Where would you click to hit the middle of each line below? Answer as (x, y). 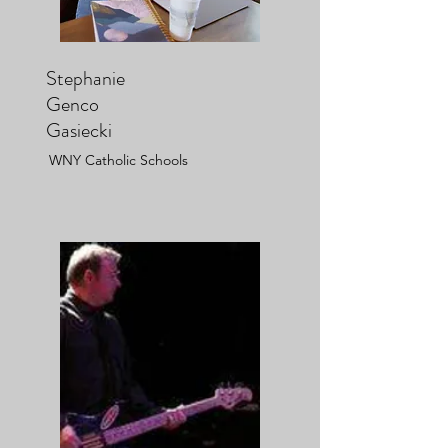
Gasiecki (79, 130)
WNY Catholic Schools (118, 159)
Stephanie (85, 78)
